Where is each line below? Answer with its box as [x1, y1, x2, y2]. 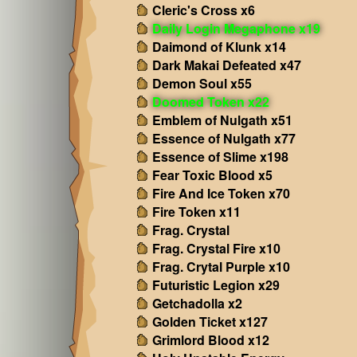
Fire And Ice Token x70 [151, 184, 290, 202]
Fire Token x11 [151, 202, 241, 221]
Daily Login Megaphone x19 [151, 19, 320, 37]
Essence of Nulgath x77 [151, 129, 296, 147]
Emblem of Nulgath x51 [151, 111, 292, 129]
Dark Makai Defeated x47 [151, 56, 301, 74]
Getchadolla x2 [151, 294, 242, 312]
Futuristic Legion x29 [151, 276, 280, 294]
